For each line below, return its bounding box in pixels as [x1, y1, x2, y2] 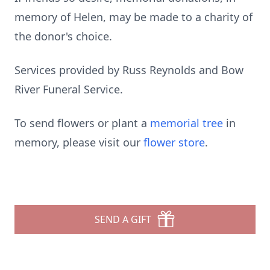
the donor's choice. [14, 29, 112, 43]
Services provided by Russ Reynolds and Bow [14, 63, 243, 77]
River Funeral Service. [14, 82, 123, 96]
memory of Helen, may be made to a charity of [14, 10, 253, 24]
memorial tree [150, 116, 223, 130]
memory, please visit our [14, 135, 143, 149]
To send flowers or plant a [14, 116, 150, 130]
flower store [143, 135, 205, 149]
